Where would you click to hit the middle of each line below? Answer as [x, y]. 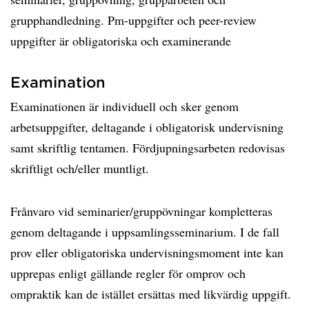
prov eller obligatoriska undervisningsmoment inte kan [147, 252]
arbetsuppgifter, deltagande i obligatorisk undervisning [147, 127]
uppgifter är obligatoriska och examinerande [121, 41]
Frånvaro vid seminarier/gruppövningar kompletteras [141, 211]
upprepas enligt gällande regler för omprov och [128, 273]
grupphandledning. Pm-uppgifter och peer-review [133, 20]
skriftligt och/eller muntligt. [80, 168]
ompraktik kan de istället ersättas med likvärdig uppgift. [151, 294]
